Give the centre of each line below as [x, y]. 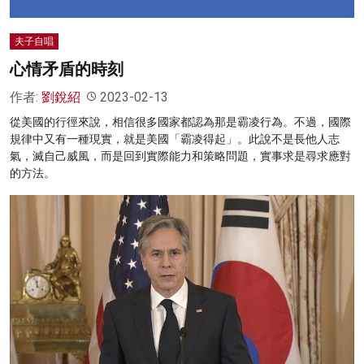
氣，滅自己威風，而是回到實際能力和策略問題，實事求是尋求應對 [180, 156]
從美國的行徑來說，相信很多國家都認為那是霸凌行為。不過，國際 [180, 121]
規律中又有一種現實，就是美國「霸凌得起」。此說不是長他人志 [175, 139]
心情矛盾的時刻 [67, 69]
